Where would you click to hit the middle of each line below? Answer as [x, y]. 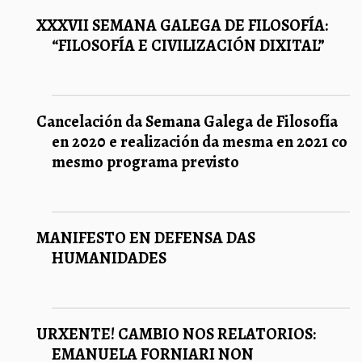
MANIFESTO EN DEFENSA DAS [146, 238]
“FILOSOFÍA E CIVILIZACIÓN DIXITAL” [188, 45]
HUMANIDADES [109, 258]
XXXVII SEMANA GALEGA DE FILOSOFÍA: [182, 25]
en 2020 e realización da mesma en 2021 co [199, 141]
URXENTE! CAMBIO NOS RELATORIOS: [176, 334]
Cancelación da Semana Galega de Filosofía [187, 121]
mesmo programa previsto [145, 162]
